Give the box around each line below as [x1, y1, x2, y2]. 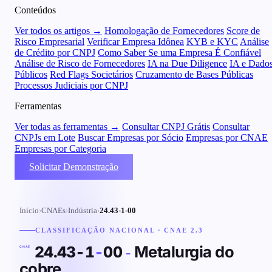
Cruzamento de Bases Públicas [135, 69, 253, 80]
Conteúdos [15, 5, 56, 15]
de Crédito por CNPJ [15, 47, 95, 58]
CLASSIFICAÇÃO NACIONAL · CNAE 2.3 [35, 226, 204, 234]
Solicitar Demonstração [29, 161, 118, 172]
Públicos [15, 69, 47, 80]
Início [19, 206, 39, 215]
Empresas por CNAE [186, 132, 268, 143]
